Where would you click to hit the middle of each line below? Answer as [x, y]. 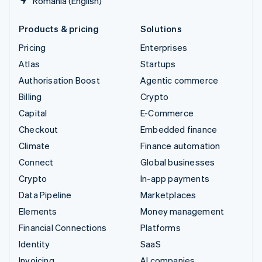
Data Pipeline [45, 195]
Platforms [161, 228]
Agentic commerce [180, 80]
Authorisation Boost [59, 80]
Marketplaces [168, 195]
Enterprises [164, 48]
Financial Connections [63, 228]
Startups [158, 64]
